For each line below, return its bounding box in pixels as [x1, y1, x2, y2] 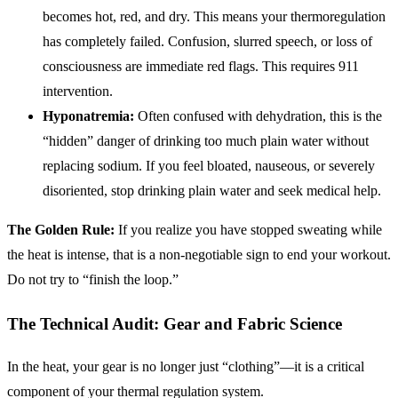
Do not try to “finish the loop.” [7, 271, 179, 287]
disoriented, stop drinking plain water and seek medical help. [43, 182, 381, 198]
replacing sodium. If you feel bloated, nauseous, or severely [43, 157, 375, 173]
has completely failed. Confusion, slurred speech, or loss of [43, 33, 372, 49]
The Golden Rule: [7, 221, 115, 237]
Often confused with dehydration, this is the [134, 107, 382, 123]
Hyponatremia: [43, 107, 134, 123]
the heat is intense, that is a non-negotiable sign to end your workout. [7, 246, 391, 262]
